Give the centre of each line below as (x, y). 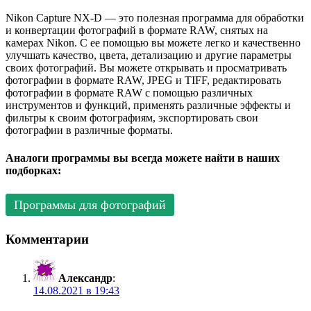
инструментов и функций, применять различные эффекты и (148, 106)
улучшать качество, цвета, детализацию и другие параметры (149, 56)
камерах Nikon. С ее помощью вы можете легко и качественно (153, 43)
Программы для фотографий (90, 205)
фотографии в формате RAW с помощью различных (129, 93)
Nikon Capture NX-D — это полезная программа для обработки (155, 18)
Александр (85, 278)
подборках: (33, 170)
